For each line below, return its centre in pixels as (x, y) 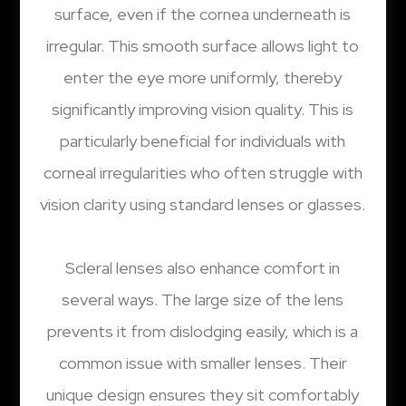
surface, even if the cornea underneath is (203, 14)
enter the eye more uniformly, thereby (203, 77)
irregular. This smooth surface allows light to (203, 45)
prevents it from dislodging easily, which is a (203, 331)
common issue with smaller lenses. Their (203, 362)
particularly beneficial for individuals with (203, 140)
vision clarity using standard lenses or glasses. (203, 204)
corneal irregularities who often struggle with (203, 172)
